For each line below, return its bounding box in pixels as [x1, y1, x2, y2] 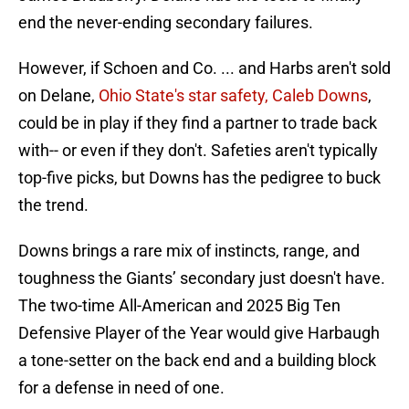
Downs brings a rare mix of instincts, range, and [18, 241, 360, 261]
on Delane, [18, 86, 99, 106]
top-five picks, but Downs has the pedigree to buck [18, 168, 381, 188]
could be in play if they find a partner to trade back [18, 113, 377, 133]
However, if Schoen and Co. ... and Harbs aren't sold [18, 58, 391, 79]
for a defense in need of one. [18, 378, 225, 398]
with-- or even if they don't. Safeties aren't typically [18, 141, 378, 161]
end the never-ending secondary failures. [18, 13, 313, 33]
